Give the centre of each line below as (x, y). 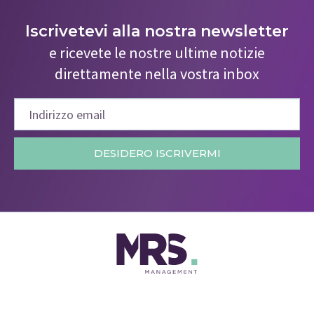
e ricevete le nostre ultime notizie (157, 53)
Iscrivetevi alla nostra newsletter (157, 32)
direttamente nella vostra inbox (157, 74)
